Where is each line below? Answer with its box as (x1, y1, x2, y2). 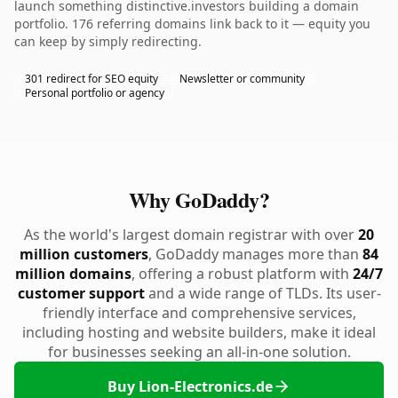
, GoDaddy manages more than (148, 244, 362, 264)
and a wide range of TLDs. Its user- (144, 283, 381, 303)
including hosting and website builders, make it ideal (22, 322, 376, 342)
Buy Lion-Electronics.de (107, 377, 273, 396)
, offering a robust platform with (131, 264, 353, 283)
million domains (15, 264, 131, 283)
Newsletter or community (179, 71, 305, 86)
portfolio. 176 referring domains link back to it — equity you (14, 15, 370, 32)
